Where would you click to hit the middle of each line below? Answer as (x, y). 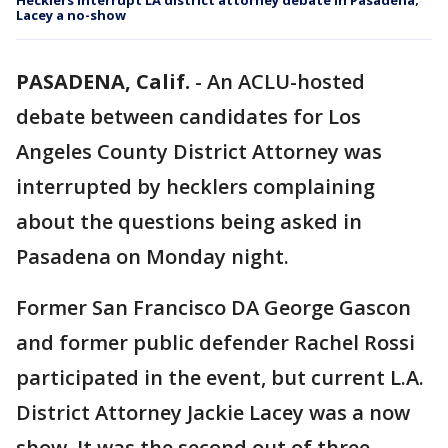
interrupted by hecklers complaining (195, 186)
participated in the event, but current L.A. (220, 377)
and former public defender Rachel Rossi (215, 342)
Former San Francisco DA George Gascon (213, 307)
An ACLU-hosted (286, 81)
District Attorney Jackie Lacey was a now (213, 412)
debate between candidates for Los (188, 116)
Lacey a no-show (71, 15)
